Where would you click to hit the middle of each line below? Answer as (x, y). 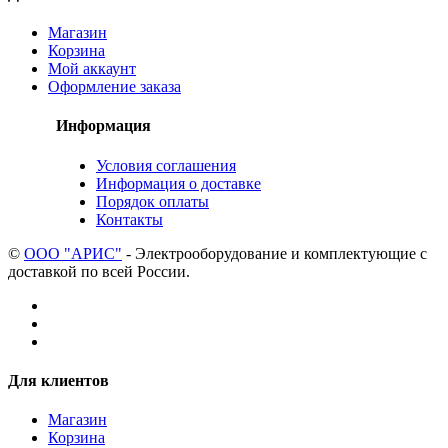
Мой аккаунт (92, 69)
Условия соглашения (166, 165)
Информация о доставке (178, 183)
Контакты (129, 219)
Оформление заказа (114, 87)
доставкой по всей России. (99, 271)
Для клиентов (58, 380)
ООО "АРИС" (73, 253)
